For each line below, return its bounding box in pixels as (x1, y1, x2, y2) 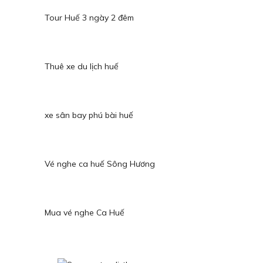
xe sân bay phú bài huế (45, 110, 133, 120)
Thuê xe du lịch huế (45, 61, 119, 72)
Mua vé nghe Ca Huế (45, 207, 124, 218)
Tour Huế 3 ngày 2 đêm (45, 12, 134, 23)
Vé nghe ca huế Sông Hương (45, 159, 155, 169)
